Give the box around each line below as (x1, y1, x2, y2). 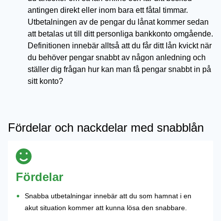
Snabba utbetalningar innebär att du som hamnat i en (25, 192, 191, 200)
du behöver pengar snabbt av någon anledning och (28, 53, 206, 62)
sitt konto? (28, 77, 63, 85)
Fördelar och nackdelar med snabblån (8, 121, 204, 134)
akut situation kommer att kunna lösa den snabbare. (25, 204, 187, 212)
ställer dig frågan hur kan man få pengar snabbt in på (28, 65, 211, 74)
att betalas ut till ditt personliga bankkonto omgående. (28, 30, 213, 38)
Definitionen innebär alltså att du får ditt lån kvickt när (28, 41, 212, 50)
